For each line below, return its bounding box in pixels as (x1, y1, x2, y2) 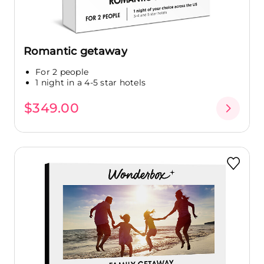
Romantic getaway (24, 44, 127, 58)
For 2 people (35, 66, 88, 77)
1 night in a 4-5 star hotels (35, 77, 146, 88)
